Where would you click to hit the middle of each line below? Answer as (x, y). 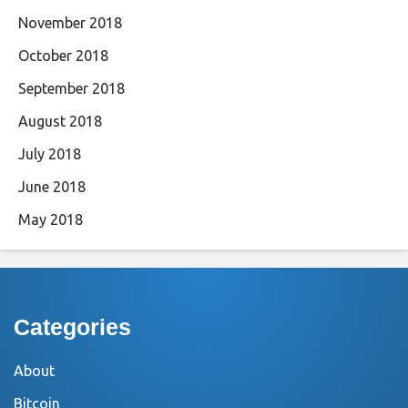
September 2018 (71, 88)
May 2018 (51, 219)
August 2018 (60, 121)
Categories (72, 327)
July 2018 (50, 154)
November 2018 (70, 23)
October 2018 (63, 56)
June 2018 (52, 187)
